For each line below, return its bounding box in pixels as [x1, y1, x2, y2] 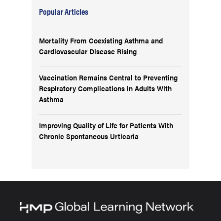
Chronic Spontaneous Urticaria [39, 131, 139, 141]
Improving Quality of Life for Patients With [39, 120, 173, 130]
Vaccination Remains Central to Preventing [39, 72, 178, 82]
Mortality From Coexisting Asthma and [39, 35, 163, 45]
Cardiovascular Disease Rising [39, 46, 137, 56]
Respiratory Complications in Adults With [39, 83, 172, 93]
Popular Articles [39, 5, 88, 17]
